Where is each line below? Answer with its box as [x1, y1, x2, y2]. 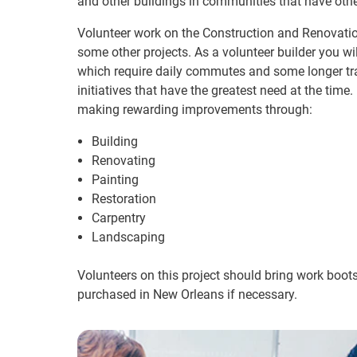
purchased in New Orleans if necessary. [77, 287, 297, 302]
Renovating [92, 153, 155, 168]
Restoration [92, 191, 156, 206]
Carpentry [92, 210, 146, 226]
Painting [92, 172, 139, 187]
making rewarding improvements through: [77, 102, 312, 117]
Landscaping [92, 229, 165, 245]
